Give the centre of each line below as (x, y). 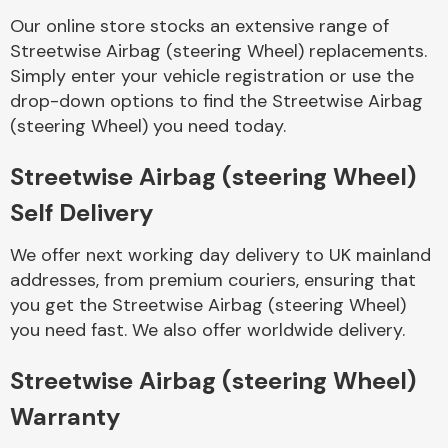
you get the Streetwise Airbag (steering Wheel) (208, 305)
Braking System (306, 284)
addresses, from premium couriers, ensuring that (213, 280)
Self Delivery (81, 212)
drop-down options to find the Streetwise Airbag (216, 101)
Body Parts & (306, 55)
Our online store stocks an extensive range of (199, 26)
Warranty (65, 416)
